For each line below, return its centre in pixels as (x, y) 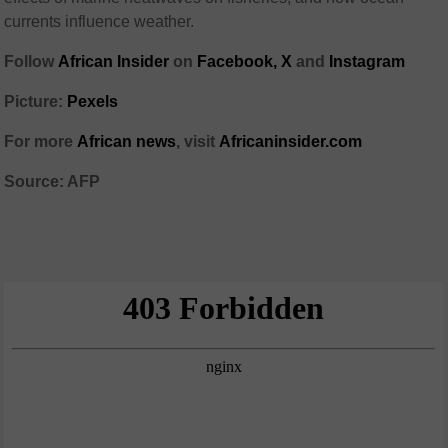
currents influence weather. (99, 22)
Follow (31, 62)
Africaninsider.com (291, 142)
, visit (198, 142)
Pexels (93, 102)
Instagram (367, 62)
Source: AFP (52, 182)
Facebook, (237, 62)
